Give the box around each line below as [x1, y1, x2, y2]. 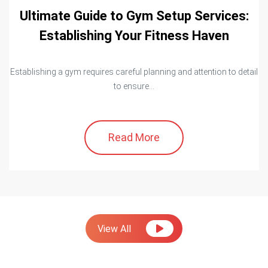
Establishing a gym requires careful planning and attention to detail [10, 67, 258, 77]
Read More [108, 131, 160, 144]
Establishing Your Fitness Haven [39, 28, 229, 44]
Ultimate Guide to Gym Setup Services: [19, 8, 249, 24]
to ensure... [114, 81, 154, 92]
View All [98, 223, 131, 235]
